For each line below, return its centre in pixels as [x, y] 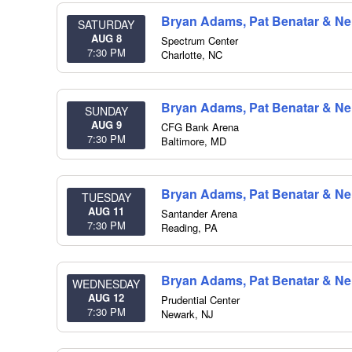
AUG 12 [106, 297]
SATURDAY [106, 24]
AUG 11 [106, 211]
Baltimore [183, 141]
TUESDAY [106, 197]
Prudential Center [200, 300]
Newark [178, 314]
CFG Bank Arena [200, 127]
